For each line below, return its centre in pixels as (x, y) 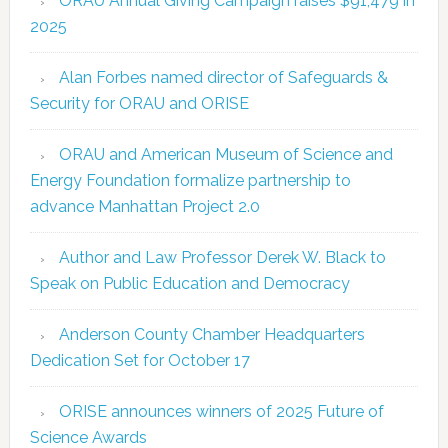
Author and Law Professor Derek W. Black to (222, 258)
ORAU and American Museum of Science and (225, 155)
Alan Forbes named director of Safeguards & (223, 78)
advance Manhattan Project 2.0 (144, 207)
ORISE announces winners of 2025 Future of (221, 412)
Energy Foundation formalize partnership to (190, 181)
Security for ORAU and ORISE (139, 104)
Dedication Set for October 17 (139, 361)
